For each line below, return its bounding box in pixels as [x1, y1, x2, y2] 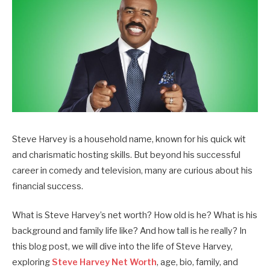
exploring [12, 257, 52, 268]
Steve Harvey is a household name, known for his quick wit [12, 134, 246, 145]
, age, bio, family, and [157, 257, 238, 268]
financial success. [12, 181, 83, 192]
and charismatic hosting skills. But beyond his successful [12, 149, 240, 160]
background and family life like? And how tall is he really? [12, 225, 239, 237]
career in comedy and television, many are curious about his [12, 165, 253, 176]
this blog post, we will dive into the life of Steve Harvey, [12, 241, 233, 253]
